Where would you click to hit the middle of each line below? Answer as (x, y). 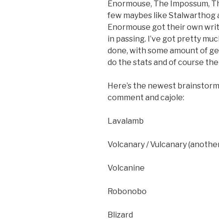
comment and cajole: (146, 98)
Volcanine (126, 168)
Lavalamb (126, 121)
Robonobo (127, 192)
